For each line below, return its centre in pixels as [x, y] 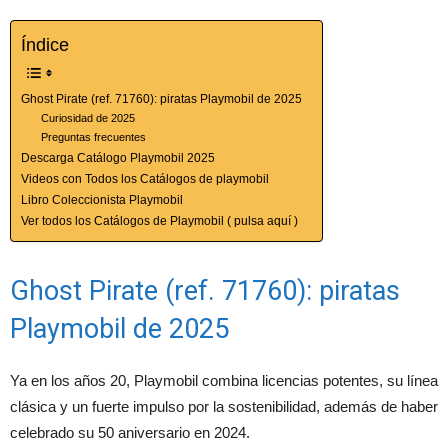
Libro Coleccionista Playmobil [102, 200]
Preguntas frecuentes [94, 137]
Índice [45, 45]
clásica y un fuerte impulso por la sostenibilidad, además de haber [224, 407]
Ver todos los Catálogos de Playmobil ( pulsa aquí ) [159, 221]
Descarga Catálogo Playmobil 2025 [118, 158]
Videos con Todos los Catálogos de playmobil [145, 179]
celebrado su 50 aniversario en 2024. [130, 433]
